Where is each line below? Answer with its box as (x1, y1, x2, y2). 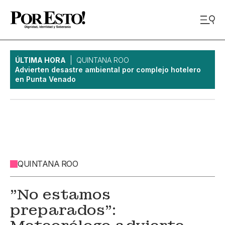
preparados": (10, 201, 116, 219)
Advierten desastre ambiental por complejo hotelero (15, 65, 201, 74)
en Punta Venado (15, 75, 78, 83)
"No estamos (10, 185, 110, 204)
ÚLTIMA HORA (15, 56, 66, 64)
